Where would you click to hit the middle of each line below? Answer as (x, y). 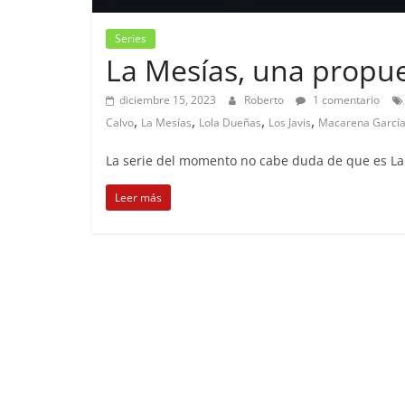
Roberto (265, 99)
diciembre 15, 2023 (168, 99)
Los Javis (290, 122)
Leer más (138, 197)
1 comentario (345, 99)
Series (131, 38)
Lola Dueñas (230, 122)
